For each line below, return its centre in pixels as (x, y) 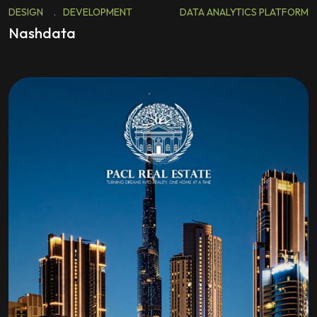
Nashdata (42, 33)
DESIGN (26, 12)
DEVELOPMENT (98, 12)
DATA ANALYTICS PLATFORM (244, 12)
